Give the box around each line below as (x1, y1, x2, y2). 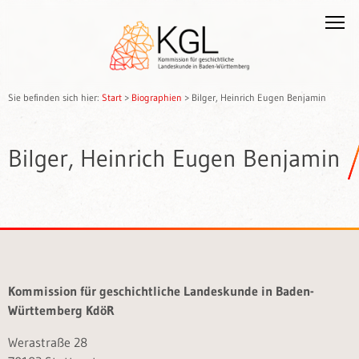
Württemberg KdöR (8, 302, 115, 318)
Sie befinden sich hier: (8, 91, 102, 103)
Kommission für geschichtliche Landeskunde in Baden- (8, 283, 314, 299)
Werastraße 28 (8, 334, 87, 350)
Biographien (131, 91, 182, 103)
